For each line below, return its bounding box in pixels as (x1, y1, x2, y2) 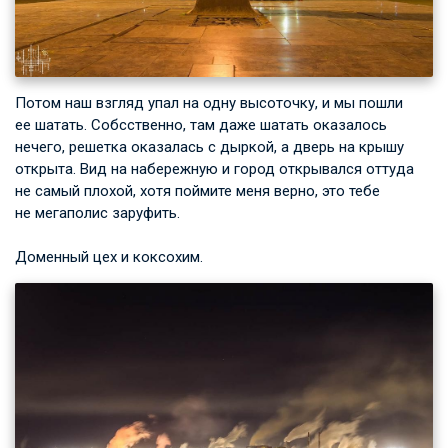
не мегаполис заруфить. (15, 203, 180, 222)
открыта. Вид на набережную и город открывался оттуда (15, 159, 414, 178)
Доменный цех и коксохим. (15, 247, 203, 266)
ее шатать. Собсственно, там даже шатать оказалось (15, 115, 387, 134)
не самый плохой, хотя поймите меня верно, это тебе (15, 181, 380, 200)
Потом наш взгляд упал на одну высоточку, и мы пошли (15, 93, 403, 112)
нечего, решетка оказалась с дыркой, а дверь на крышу (15, 137, 404, 156)
